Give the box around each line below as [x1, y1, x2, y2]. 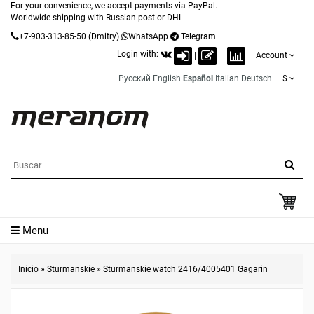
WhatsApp [128, 32, 168, 41]
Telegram [181, 32, 216, 41]
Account [256, 50, 287, 60]
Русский [118, 74, 151, 83]
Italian [215, 74, 239, 83]
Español [183, 74, 213, 83]
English [153, 74, 181, 83]
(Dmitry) [86, 32, 119, 41]
